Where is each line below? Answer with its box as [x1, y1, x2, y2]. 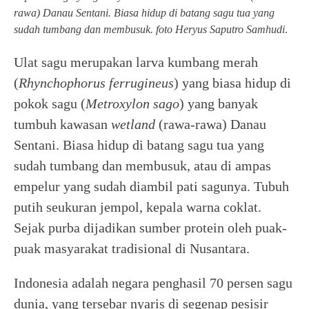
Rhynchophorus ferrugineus [19, 74, 174, 90]
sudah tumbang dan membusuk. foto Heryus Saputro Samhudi [14, 23, 285, 35]
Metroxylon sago [86, 95, 179, 111]
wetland [111, 116, 155, 132]
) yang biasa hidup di [174, 74, 291, 90]
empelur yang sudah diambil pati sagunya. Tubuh [14, 178, 289, 194]
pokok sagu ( [14, 95, 86, 111]
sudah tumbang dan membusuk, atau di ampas [14, 157, 271, 173]
